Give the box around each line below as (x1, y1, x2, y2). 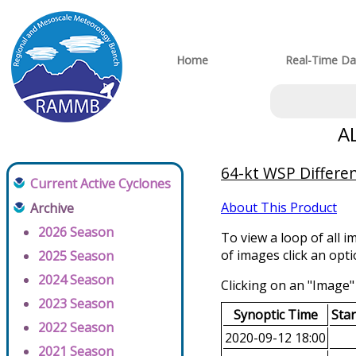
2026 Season (38, 223, 114, 242)
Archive (30, 199, 74, 218)
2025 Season (38, 247, 114, 265)
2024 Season (38, 271, 114, 289)
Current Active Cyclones (30, 175, 171, 193)
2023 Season (38, 295, 114, 313)
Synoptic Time (233, 306, 318, 324)
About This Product (221, 199, 337, 217)
